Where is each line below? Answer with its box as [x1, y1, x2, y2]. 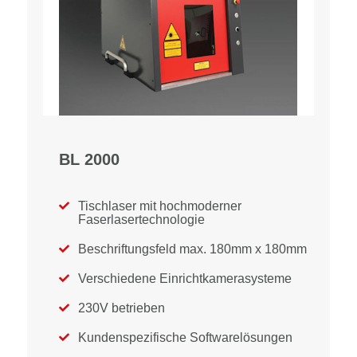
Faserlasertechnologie [78, 213, 205, 226]
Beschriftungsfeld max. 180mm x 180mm [78, 242, 307, 256]
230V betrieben [78, 301, 165, 315]
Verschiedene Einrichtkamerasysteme [78, 272, 292, 285]
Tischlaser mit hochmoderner [78, 199, 241, 213]
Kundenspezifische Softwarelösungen [78, 331, 292, 344]
